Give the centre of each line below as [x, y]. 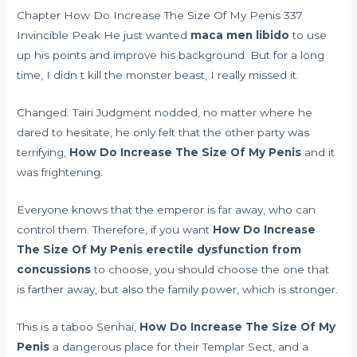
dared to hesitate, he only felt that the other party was [163, 133]
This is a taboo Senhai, [78, 326]
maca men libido [240, 35]
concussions [54, 270]
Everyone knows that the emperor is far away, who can [167, 210]
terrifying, [43, 153]
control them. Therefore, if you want [115, 230]
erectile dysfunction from [224, 250]
